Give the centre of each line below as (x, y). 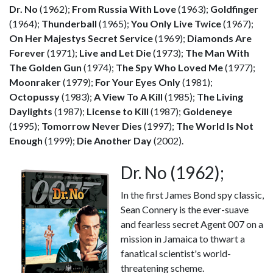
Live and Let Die (115, 53)
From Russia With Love (124, 9)
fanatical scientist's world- (176, 253)
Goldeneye (207, 111)
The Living (220, 97)
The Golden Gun (45, 67)
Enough (26, 140)
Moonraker (36, 82)
